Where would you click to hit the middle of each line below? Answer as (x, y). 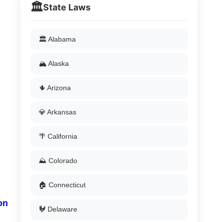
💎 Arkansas (57, 112)
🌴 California (58, 136)
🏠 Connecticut (62, 185)
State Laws (67, 7)
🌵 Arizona (55, 88)
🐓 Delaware (58, 209)
